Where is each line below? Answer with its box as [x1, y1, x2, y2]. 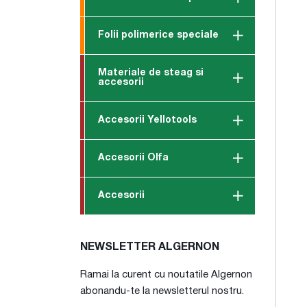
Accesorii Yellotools [98, 116, 197, 125]
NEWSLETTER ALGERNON [80, 243, 219, 252]
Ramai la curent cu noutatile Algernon [80, 270, 252, 280]
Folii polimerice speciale [98, 31, 219, 40]
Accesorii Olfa [98, 153, 169, 162]
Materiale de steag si [98, 69, 204, 77]
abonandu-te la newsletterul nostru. [80, 286, 244, 296]
